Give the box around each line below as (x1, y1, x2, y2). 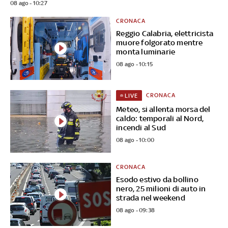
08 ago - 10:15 (116, 60, 153, 68)
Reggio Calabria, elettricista (116, 28, 214, 38)
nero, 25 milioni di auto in (116, 184, 206, 193)
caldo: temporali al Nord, (116, 114, 204, 123)
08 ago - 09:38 (116, 207, 155, 214)
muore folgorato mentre (116, 38, 203, 47)
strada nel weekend (116, 193, 185, 203)
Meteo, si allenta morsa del (116, 105, 211, 114)
